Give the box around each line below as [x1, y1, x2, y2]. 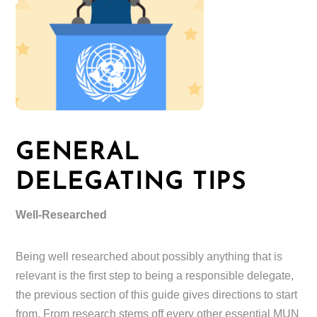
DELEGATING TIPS [16, 171, 247, 195]
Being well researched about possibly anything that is [16, 250, 283, 263]
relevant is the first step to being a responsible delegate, [16, 270, 294, 282]
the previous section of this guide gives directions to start [16, 289, 298, 301]
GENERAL [16, 142, 141, 166]
